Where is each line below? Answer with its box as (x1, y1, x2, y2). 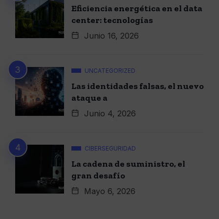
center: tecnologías (71, 14, 153, 25)
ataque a (71, 92, 108, 103)
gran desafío (71, 170, 125, 181)
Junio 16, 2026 (82, 30, 139, 41)
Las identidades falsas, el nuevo (71, 80, 204, 91)
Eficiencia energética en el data (71, 2, 202, 14)
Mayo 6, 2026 (82, 186, 135, 196)
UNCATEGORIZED (85, 66, 135, 74)
